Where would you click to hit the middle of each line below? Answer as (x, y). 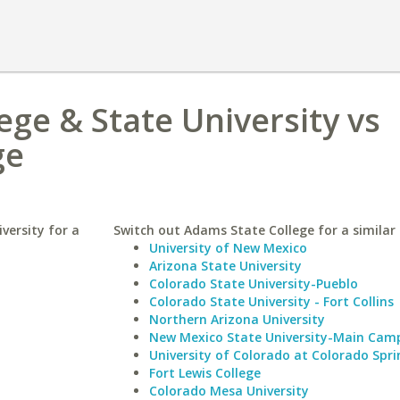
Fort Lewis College (204, 373)
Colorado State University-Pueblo (253, 283)
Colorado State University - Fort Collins (271, 301)
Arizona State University (225, 266)
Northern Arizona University (237, 319)
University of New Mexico (228, 248)
